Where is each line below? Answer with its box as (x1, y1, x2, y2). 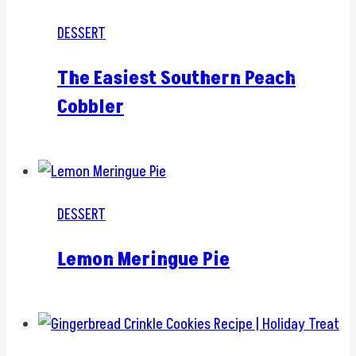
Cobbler (57, 94, 124, 121)
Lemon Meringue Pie (57, 246, 230, 273)
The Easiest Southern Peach (57, 65, 296, 92)
